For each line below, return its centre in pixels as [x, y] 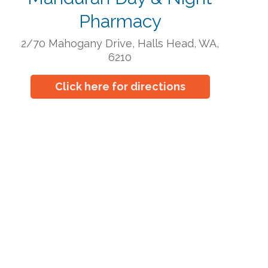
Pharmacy [120, 21]
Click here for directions [120, 86]
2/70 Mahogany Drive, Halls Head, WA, [120, 43]
